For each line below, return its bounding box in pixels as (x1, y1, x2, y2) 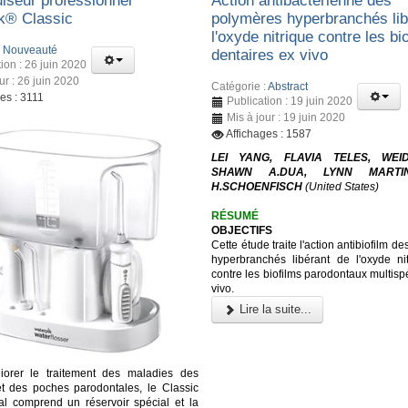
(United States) (302, 179, 380, 193)
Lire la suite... (236, 301, 312, 316)
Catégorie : (211, 79, 269, 93)
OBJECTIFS (211, 223, 273, 237)
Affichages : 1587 (226, 127, 312, 140)
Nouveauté (3, 43, 57, 56)
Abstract (268, 79, 309, 93)
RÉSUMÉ (211, 209, 260, 222)
